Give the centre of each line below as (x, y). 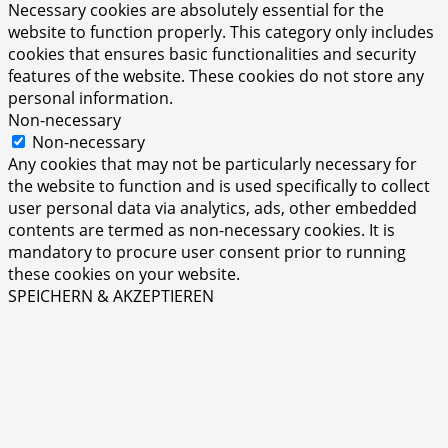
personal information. (90, 98)
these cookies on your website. (124, 274)
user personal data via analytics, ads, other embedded (212, 208)
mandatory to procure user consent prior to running (207, 252)
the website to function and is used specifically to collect (219, 186)
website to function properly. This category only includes (221, 32)
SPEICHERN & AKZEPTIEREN (111, 296)
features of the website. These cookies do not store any (216, 76)
